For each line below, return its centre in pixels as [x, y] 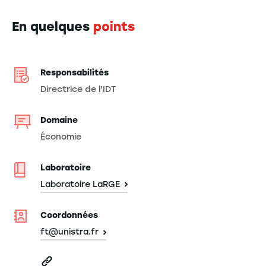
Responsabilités [75, 72]
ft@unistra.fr [70, 232]
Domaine [59, 120]
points [114, 26]
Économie [61, 137]
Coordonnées [69, 215]
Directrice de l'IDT [78, 89]
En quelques [53, 26]
